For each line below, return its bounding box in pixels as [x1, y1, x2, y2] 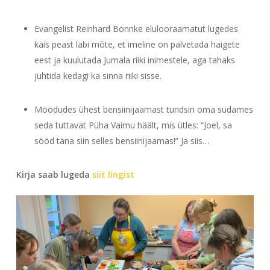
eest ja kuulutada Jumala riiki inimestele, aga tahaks [34, 54, 235, 66]
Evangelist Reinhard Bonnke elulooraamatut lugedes [34, 23, 238, 34]
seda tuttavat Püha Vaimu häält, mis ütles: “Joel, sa [34, 119, 232, 131]
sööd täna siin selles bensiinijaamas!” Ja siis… [34, 135, 209, 146]
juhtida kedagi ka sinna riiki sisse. [34, 70, 164, 81]
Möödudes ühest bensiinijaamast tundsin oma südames [34, 104, 253, 115]
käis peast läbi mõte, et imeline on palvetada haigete [34, 39, 240, 50]
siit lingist [92, 169, 134, 180]
